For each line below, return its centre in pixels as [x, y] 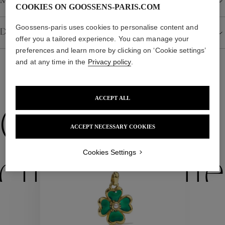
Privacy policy [109, 62]
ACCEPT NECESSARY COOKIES [113, 127]
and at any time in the [52, 62]
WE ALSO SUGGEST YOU [113, 85]
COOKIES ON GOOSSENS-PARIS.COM [88, 7]
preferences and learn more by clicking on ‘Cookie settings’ [111, 50]
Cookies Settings [109, 152]
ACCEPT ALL [113, 98]
